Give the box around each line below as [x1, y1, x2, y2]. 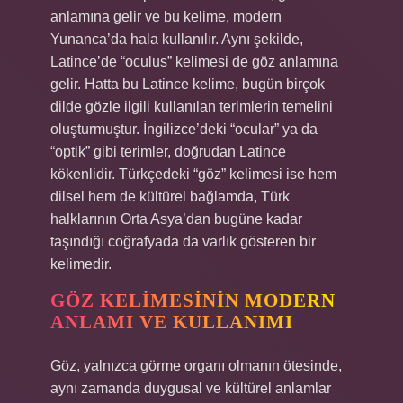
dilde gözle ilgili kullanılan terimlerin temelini [50, 99, 333, 114]
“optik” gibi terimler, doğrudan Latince [50, 144, 286, 159]
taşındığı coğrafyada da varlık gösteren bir [50, 234, 316, 249]
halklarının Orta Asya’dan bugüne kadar [50, 211, 302, 227]
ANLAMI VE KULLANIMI [50, 311, 293, 333]
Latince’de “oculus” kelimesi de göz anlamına [50, 54, 338, 69]
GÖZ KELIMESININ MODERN [50, 290, 336, 311]
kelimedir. [50, 256, 112, 272]
